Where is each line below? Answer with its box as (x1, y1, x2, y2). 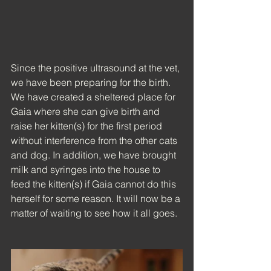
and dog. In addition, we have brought (11, 148, 178, 161)
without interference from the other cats (11, 134, 180, 146)
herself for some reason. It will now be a (11, 192, 183, 204)
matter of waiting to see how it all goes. (11, 206, 177, 219)
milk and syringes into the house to (11, 163, 163, 175)
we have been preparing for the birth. (11, 76, 173, 88)
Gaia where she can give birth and (11, 105, 162, 117)
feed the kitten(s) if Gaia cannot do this (11, 177, 178, 190)
